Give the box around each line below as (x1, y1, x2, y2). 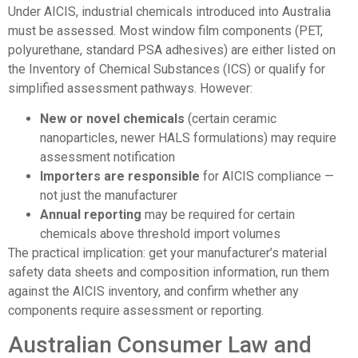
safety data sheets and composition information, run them (8, 265, 329, 280)
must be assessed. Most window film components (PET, (8, 22, 323, 38)
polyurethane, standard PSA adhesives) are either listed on (8, 42, 336, 58)
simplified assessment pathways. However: (8, 80, 253, 96)
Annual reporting (40, 207, 141, 223)
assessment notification (40, 149, 175, 165)
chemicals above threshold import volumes (40, 226, 280, 242)
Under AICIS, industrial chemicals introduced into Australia (8, 3, 331, 19)
